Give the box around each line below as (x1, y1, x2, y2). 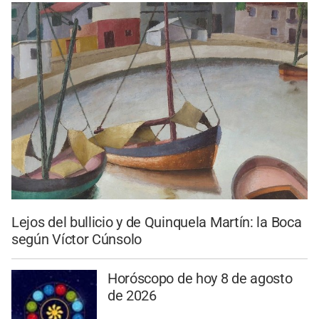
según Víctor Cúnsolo (11, 231, 142, 249)
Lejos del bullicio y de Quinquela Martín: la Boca (11, 214, 302, 231)
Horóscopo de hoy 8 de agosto (107, 269, 293, 287)
